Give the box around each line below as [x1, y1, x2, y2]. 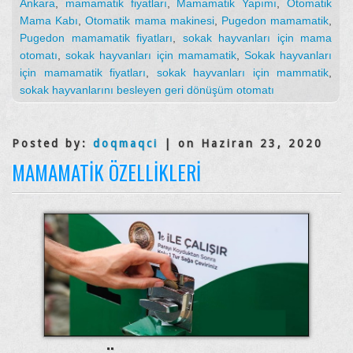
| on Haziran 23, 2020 [158, 136, 323, 150]
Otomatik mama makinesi [85, 13, 214, 27]
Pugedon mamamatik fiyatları [20, 31, 173, 44]
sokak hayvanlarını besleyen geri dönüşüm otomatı [20, 83, 274, 96]
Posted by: [12, 136, 93, 150]
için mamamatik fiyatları [20, 65, 146, 79]
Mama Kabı [20, 13, 79, 27]
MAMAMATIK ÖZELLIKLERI [12, 157, 201, 187]
